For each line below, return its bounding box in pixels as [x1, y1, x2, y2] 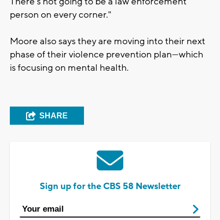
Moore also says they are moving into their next [10, 35, 205, 47]
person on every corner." [10, 8, 111, 21]
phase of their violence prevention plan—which [10, 48, 203, 60]
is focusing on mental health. [10, 61, 129, 74]
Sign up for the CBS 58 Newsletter [39, 180, 181, 192]
